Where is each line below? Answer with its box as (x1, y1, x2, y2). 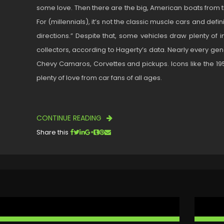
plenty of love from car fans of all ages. (36, 73, 162, 82)
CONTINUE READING (36, 113, 103, 123)
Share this (36, 127, 68, 137)
